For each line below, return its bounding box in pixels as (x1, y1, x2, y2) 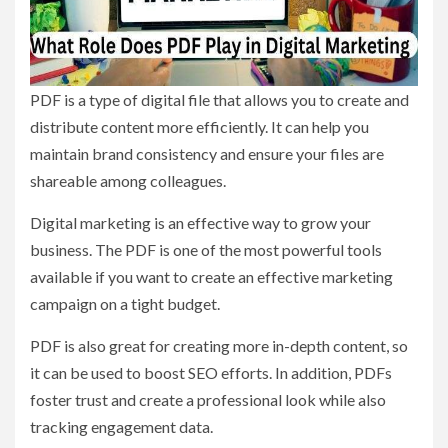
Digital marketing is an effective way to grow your (30, 213, 371, 233)
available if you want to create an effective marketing (30, 267, 393, 287)
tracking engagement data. (30, 417, 213, 437)
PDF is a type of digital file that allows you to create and (30, 90, 409, 110)
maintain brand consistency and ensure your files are (30, 144, 384, 164)
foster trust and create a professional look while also (30, 390, 386, 410)
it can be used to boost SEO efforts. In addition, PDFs (30, 363, 392, 383)
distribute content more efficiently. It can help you (30, 117, 369, 137)
